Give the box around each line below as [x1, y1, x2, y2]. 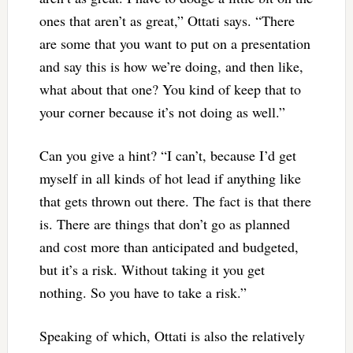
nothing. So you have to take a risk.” [39, 283, 247, 303]
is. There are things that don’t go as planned [39, 214, 290, 234]
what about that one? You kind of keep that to [39, 80, 301, 99]
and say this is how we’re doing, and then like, [39, 57, 303, 76]
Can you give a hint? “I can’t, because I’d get [39, 146, 296, 165]
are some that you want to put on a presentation [39, 34, 310, 54]
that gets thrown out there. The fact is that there [39, 191, 311, 211]
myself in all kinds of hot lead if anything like [39, 169, 301, 188]
